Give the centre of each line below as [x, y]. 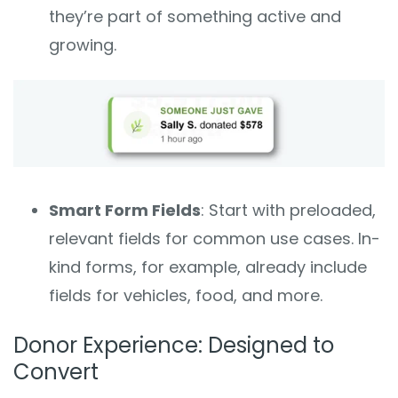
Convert [56, 372]
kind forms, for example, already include [208, 267]
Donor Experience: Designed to [174, 346]
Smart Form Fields [125, 211]
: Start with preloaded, [288, 211]
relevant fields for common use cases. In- [215, 239]
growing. [83, 45]
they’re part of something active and [195, 17]
